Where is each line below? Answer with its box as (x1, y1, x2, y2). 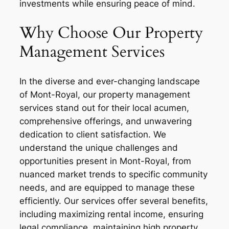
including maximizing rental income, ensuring (19, 209, 203, 219)
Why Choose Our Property (19, 22, 203, 44)
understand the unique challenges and (19, 142, 178, 153)
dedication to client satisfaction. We (19, 129, 166, 140)
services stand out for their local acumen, (19, 102, 189, 113)
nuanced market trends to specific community (19, 169, 208, 179)
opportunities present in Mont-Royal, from (19, 155, 191, 166)
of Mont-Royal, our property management (19, 89, 190, 100)
